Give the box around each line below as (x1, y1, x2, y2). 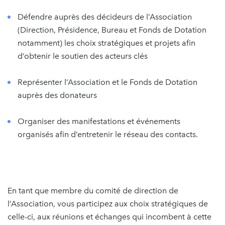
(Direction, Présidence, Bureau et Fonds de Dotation (18, 25, 206, 35)
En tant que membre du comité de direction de (8, 186, 178, 195)
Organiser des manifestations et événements (18, 117, 180, 126)
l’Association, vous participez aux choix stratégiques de (8, 199, 208, 208)
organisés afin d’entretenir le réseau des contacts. (18, 130, 198, 139)
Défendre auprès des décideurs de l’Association (18, 12, 192, 22)
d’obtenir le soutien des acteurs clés (18, 51, 148, 61)
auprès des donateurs (18, 90, 97, 100)
